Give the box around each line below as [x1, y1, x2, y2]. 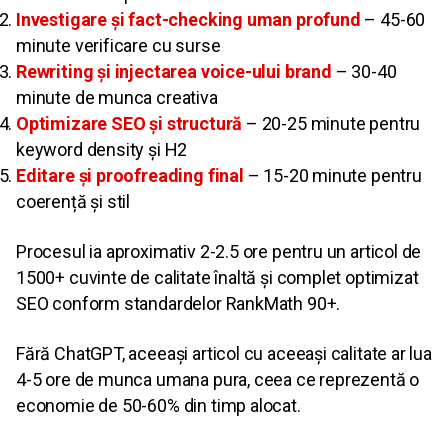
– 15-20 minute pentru [243, 165, 422, 187]
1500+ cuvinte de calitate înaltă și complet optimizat [16, 267, 419, 289]
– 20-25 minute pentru [242, 113, 421, 135]
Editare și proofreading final [16, 165, 244, 187]
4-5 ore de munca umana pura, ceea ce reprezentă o [16, 369, 420, 391]
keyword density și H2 [16, 139, 188, 161]
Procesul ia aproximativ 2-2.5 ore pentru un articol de [16, 241, 422, 263]
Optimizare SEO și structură [16, 113, 243, 135]
